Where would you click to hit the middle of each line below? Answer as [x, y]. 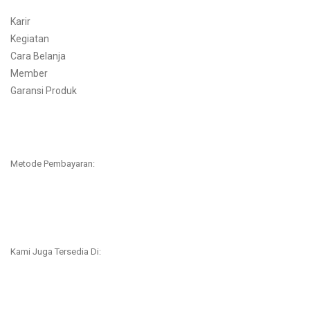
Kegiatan [30, 38]
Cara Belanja [38, 56]
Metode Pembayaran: [53, 163]
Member [29, 73]
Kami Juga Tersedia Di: [56, 251]
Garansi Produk [44, 90]
